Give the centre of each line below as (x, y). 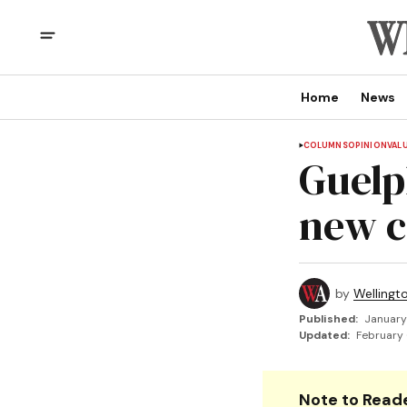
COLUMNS (325, 145)
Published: (328, 319)
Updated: (324, 335)
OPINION (367, 145)
